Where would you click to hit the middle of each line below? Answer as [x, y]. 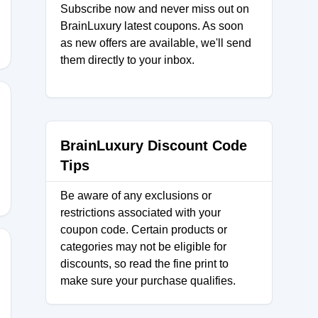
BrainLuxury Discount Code [154, 146]
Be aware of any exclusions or [136, 196]
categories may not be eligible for [143, 247]
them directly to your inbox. [127, 60]
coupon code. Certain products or [144, 230]
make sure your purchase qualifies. [148, 281]
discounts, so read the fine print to [144, 264]
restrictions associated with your [141, 213]
